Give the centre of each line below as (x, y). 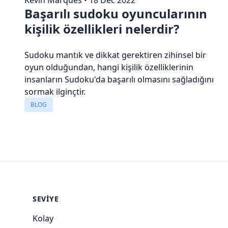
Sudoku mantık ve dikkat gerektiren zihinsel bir (115, 55)
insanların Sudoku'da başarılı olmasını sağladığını (119, 79)
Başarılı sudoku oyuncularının (116, 13)
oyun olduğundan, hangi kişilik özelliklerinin (109, 67)
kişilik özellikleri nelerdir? (102, 28)
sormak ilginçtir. (55, 91)
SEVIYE (46, 198)
